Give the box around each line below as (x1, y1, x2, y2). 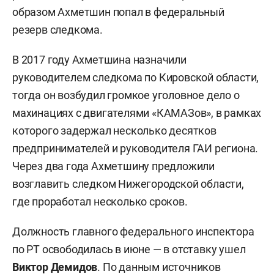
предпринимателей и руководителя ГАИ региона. (12, 142, 259, 155)
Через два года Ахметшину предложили (12, 160, 215, 173)
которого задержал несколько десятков (12, 124, 217, 138)
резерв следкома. (12, 23, 103, 37)
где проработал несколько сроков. (12, 195, 188, 209)
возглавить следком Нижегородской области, (12, 177, 244, 191)
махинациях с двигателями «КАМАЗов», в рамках (12, 106, 262, 120)
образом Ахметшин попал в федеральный (12, 6, 224, 19)
